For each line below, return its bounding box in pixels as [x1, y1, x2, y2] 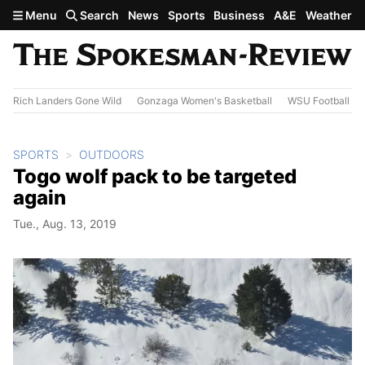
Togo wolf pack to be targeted [13, 164, 297, 188]
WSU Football [288, 94, 350, 107]
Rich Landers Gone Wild [13, 94, 121, 107]
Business [213, 8, 266, 22]
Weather [305, 8, 352, 22]
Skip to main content [7, 6, 135, 22]
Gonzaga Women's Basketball [137, 94, 272, 107]
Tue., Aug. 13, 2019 [13, 216, 117, 231]
